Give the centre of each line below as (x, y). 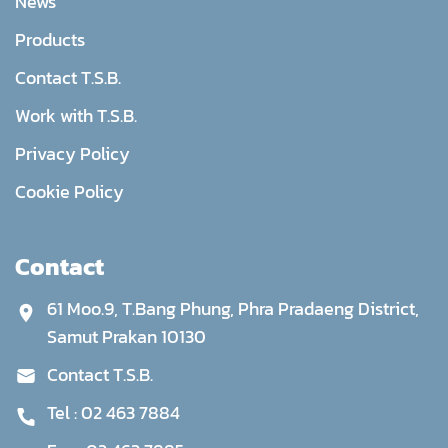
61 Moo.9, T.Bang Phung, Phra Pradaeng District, (233, 308)
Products (50, 39)
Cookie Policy (69, 191)
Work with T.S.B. (76, 115)
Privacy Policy (72, 153)
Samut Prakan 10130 (126, 336)
